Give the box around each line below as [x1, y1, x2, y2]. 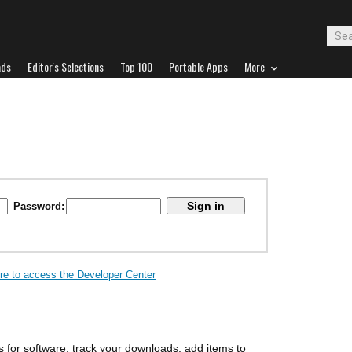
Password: [13, 200, 64, 212]
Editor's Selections [27, 58, 104, 75]
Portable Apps [169, 58, 228, 75]
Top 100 [120, 58, 152, 75]
